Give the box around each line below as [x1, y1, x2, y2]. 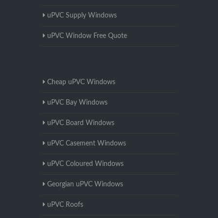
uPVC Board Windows [47, 120, 114, 127]
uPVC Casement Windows [47, 140, 126, 147]
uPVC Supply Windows [47, 12, 117, 19]
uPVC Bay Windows [47, 99, 108, 107]
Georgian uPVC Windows [47, 181, 123, 188]
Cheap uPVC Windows [47, 79, 115, 86]
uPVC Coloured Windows [47, 161, 124, 168]
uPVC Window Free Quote [47, 33, 127, 40]
